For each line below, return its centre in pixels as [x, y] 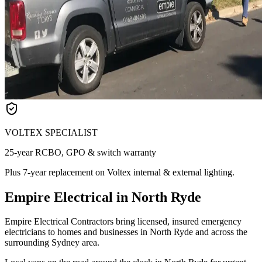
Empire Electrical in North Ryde [103, 197]
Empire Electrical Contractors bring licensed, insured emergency [123, 222]
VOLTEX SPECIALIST [51, 132]
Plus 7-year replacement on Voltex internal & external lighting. [120, 172]
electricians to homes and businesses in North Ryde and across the [126, 232]
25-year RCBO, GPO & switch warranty [80, 152]
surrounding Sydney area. [52, 243]
